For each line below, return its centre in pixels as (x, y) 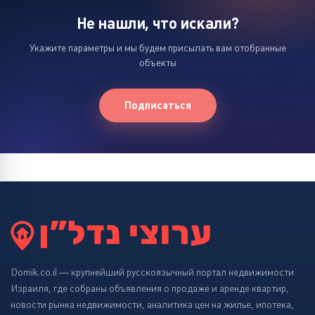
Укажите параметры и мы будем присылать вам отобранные (157, 48)
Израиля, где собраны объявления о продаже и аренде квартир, (150, 288)
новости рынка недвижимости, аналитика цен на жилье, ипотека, (152, 304)
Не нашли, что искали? (157, 23)
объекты (157, 63)
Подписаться (157, 105)
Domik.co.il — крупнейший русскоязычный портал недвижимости (152, 272)
